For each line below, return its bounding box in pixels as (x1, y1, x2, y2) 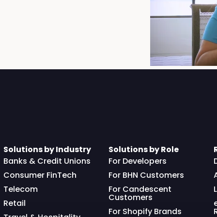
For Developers (108, 155, 167, 167)
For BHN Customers (108, 170, 184, 181)
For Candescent (108, 184, 171, 195)
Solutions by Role (108, 144, 179, 155)
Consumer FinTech (3, 170, 77, 181)
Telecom (3, 184, 38, 195)
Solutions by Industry (3, 144, 91, 155)
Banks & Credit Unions (3, 155, 91, 167)
